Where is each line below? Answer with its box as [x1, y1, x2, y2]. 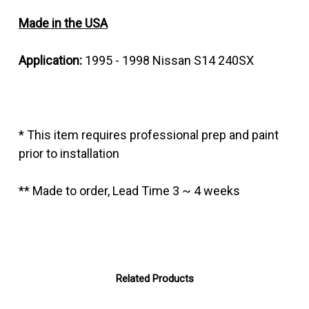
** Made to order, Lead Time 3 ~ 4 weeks [19, 183, 240, 199]
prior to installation [19, 146, 119, 161]
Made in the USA [19, 16, 108, 31]
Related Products [115, 272, 194, 286]
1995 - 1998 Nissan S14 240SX [82, 53, 257, 68]
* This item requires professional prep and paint [19, 128, 279, 143]
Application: [19, 53, 82, 68]
